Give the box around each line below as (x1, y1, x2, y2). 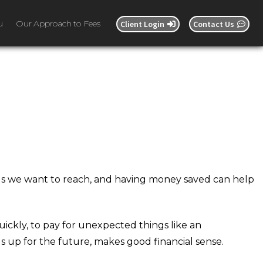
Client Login (120, 19, 165, 29)
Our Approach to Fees (15, 18, 100, 29)
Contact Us (193, 19, 235, 29)
